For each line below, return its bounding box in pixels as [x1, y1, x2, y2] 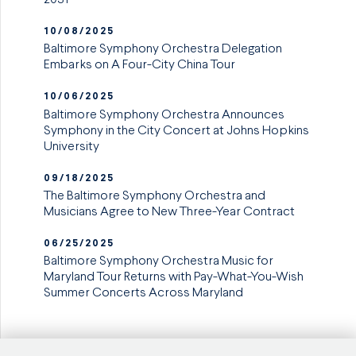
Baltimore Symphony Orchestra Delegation [44, 43, 283, 56]
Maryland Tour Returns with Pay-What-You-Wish [44, 271, 304, 284]
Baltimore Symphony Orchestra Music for [44, 255, 274, 269]
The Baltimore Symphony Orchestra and [44, 189, 266, 203]
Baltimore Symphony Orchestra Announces [44, 108, 285, 122]
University [44, 140, 100, 153]
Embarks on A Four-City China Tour [44, 59, 236, 72]
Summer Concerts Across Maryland [44, 287, 246, 300]
